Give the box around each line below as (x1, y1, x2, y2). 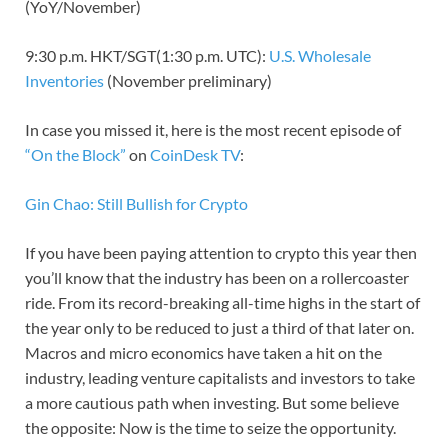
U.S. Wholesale (269, 45, 371, 65)
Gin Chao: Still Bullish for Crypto (25, 193, 248, 213)
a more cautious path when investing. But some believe (25, 392, 399, 412)
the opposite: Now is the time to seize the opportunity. (25, 417, 396, 437)
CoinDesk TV (150, 144, 240, 164)
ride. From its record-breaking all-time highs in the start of (25, 292, 420, 312)
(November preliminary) (104, 70, 272, 90)
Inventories (25, 70, 104, 90)
